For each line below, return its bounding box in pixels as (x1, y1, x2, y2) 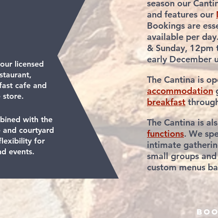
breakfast (147, 96, 185, 108)
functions (147, 128, 184, 139)
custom (147, 162, 177, 173)
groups (168, 150, 201, 162)
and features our (147, 9, 216, 20)
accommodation (147, 85, 213, 96)
